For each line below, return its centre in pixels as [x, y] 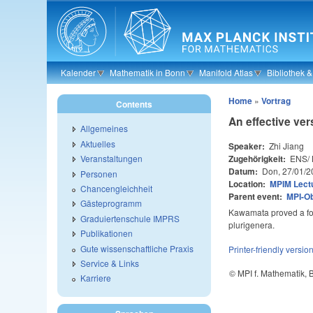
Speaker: [248, 146]
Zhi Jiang [286, 146]
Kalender [79, 72]
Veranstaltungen [112, 159]
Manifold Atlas [226, 72]
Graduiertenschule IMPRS [130, 218]
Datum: [245, 172]
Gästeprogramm [111, 203]
